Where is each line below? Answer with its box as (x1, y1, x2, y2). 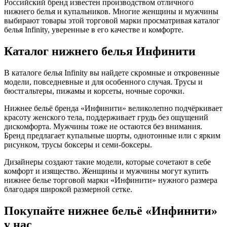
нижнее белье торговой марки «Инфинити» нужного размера (4, 175, 217, 184)
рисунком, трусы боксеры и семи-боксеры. (4, 140, 152, 149)
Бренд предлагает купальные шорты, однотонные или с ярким (4, 131, 220, 140)
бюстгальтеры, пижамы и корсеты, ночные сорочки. (4, 86, 184, 95)
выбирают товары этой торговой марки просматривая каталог (4, 16, 220, 25)
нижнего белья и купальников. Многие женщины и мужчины (4, 7, 218, 16)
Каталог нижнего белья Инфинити (4, 44, 196, 58)
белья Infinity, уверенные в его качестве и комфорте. (4, 25, 183, 34)
